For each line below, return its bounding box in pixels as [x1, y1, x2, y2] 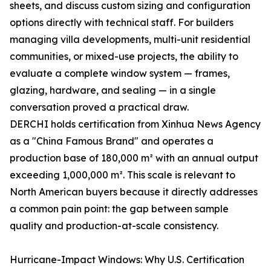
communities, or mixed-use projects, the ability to [10, 50, 238, 62]
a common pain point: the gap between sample [10, 203, 229, 215]
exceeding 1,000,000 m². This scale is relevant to [10, 169, 235, 181]
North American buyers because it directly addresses [10, 186, 258, 198]
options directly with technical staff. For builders [10, 16, 233, 28]
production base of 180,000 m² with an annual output [10, 152, 258, 164]
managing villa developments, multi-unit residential [10, 33, 250, 45]
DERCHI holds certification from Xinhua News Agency [10, 118, 261, 130]
